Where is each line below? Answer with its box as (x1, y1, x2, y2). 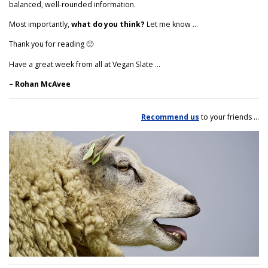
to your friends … (199, 111, 259, 122)
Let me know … (145, 19, 198, 30)
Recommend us (141, 111, 199, 122)
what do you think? (71, 19, 145, 30)
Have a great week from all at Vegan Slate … (9, 59, 160, 69)
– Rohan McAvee (9, 78, 71, 89)
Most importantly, (9, 19, 71, 30)
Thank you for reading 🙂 (9, 39, 93, 50)
